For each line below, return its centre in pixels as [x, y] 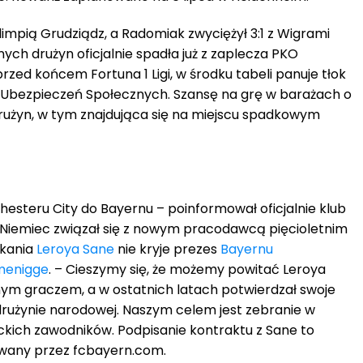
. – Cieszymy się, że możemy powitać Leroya [187, 270]
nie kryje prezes [167, 250]
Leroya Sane [75, 250]
